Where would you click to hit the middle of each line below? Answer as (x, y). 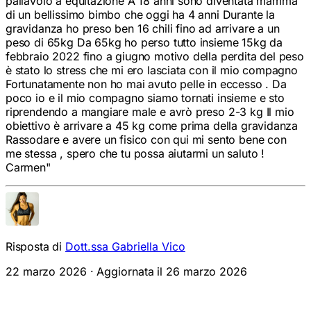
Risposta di (34, 241)
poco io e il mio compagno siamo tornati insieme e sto (145, 93)
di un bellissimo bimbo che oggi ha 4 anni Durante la (140, 9)
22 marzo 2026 (46, 266)
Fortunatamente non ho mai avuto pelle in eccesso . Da (146, 79)
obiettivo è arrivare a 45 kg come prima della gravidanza (152, 120)
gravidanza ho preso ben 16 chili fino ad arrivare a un (143, 23)
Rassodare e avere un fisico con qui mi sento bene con (146, 134)
